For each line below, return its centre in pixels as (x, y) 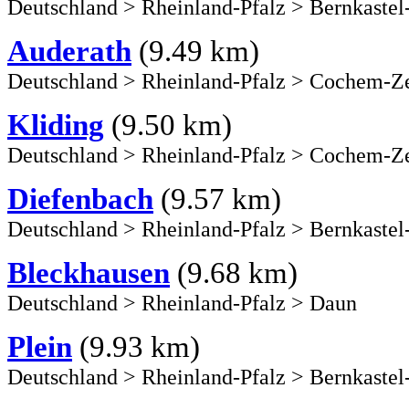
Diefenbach (80, 199)
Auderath (69, 51)
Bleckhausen (89, 273)
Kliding (56, 125)
